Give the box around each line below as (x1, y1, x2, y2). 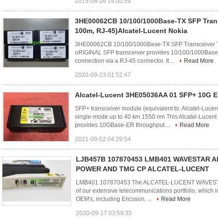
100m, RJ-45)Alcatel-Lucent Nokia (75, 27, 187, 35)
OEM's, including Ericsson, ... (76, 196, 153, 202)
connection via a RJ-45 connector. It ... (75, 57, 176, 64)
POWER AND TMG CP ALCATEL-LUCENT (76, 165, 209, 173)
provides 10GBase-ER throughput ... (75, 122, 172, 128)
